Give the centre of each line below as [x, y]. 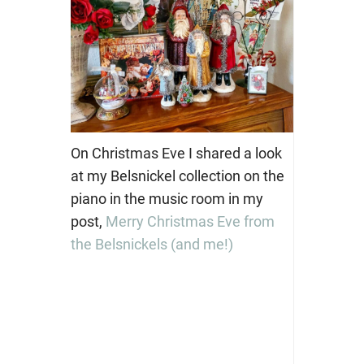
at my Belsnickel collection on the [177, 175]
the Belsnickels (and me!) [152, 244]
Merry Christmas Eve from [188, 221]
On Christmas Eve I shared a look [176, 153]
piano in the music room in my [167, 198]
